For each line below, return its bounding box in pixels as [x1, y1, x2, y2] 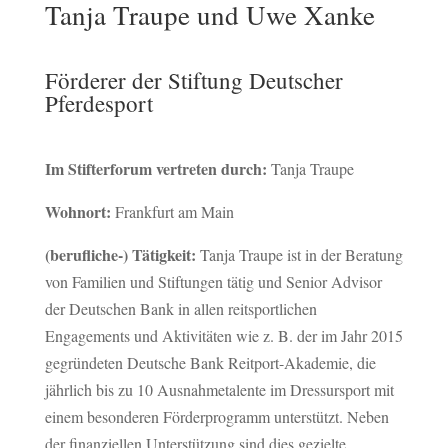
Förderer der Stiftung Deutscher [44, 65, 343, 95]
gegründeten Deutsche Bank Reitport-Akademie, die [44, 352, 376, 373]
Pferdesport [44, 88, 153, 118]
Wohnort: [44, 200, 115, 223]
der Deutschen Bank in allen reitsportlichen [44, 298, 317, 319]
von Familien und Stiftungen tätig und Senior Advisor [44, 271, 382, 292]
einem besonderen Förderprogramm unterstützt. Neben [44, 406, 389, 427]
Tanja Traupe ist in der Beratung [195, 244, 403, 265]
